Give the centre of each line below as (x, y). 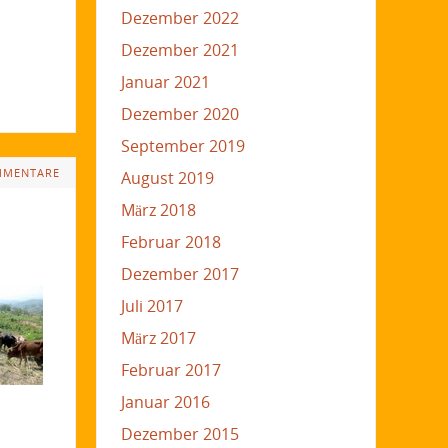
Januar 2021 (165, 81)
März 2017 (158, 337)
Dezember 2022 (179, 17)
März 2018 (158, 209)
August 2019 (167, 177)
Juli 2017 (151, 305)
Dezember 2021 (179, 49)
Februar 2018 (170, 241)
